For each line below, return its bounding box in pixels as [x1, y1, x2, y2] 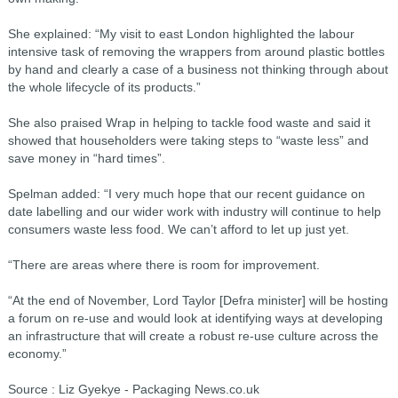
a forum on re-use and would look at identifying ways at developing [7, 311, 383, 325]
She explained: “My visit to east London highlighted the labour [7, 27, 354, 41]
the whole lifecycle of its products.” [7, 80, 201, 94]
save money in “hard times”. [7, 151, 165, 165]
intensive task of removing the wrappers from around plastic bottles [7, 44, 385, 59]
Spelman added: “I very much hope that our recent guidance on [7, 187, 365, 201]
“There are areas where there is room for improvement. [7, 258, 320, 272]
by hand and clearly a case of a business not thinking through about [7, 62, 388, 76]
